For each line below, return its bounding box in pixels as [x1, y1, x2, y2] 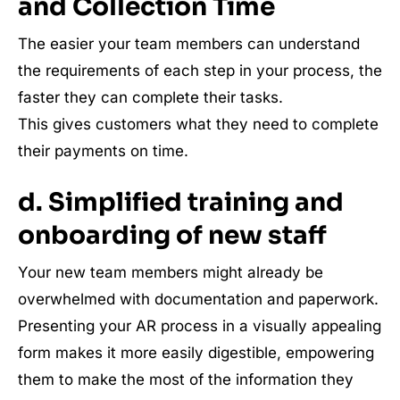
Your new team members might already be [18, 263, 323, 281]
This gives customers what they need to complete [18, 115, 379, 133]
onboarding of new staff [18, 220, 327, 251]
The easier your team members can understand [18, 35, 360, 53]
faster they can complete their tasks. [18, 88, 283, 106]
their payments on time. [18, 142, 188, 160]
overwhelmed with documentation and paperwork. [18, 290, 379, 308]
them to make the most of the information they [18, 371, 354, 388]
